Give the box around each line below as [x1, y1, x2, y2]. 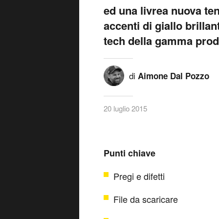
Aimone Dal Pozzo [138, 69, 209, 82]
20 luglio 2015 [104, 103, 147, 113]
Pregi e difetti [113, 169, 165, 182]
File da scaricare [113, 192, 178, 205]
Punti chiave [104, 146, 155, 159]
